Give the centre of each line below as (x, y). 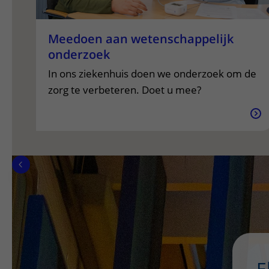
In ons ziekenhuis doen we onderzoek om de (152, 74)
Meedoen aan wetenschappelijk (141, 39)
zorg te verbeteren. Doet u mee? (125, 90)
